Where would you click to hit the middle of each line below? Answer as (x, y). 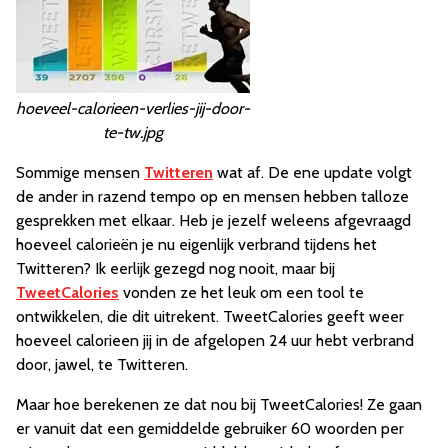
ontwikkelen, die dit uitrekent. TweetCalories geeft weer (210, 316)
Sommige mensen (80, 172)
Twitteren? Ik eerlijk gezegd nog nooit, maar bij (175, 268)
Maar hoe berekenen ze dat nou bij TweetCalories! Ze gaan (219, 404)
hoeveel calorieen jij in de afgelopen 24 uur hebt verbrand (215, 340)
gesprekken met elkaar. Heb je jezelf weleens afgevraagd (213, 220)
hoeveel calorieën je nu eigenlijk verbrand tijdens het (196, 244)
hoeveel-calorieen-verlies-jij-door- (133, 108)
